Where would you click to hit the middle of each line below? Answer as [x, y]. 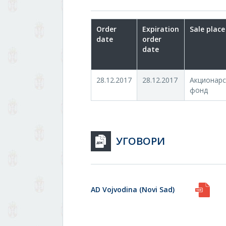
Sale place [207, 29]
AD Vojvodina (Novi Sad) [133, 189]
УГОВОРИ [140, 141]
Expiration [161, 29]
